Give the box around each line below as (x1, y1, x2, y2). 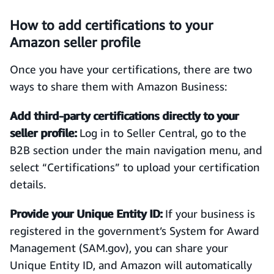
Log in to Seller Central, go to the (76, 126, 246, 139)
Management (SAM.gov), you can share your (10, 241, 228, 254)
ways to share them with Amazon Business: (10, 80, 227, 93)
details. (10, 177, 46, 191)
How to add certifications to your (10, 17, 213, 33)
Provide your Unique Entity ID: (10, 207, 162, 220)
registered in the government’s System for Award (10, 224, 259, 237)
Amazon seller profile (10, 34, 141, 50)
